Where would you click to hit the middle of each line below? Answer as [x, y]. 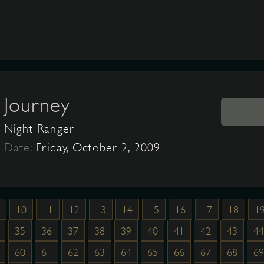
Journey [37, 105]
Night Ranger [39, 129]
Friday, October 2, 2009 [98, 148]
